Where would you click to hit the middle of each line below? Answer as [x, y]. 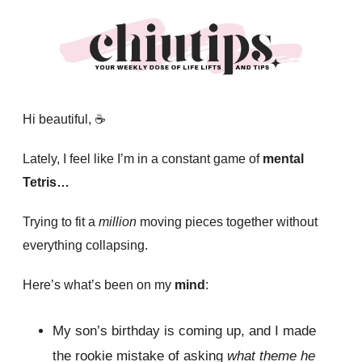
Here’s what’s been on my [99, 285]
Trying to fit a [61, 222]
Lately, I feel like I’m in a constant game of [143, 159]
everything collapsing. [85, 246]
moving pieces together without [227, 222]
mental [283, 159]
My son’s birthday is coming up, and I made [184, 331]
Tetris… [46, 183]
